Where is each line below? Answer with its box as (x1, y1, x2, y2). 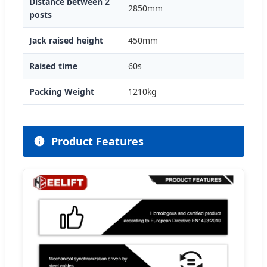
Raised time (29, 60, 77, 72)
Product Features (51, 133, 144, 148)
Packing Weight (29, 85, 94, 97)
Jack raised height (29, 34, 103, 46)
